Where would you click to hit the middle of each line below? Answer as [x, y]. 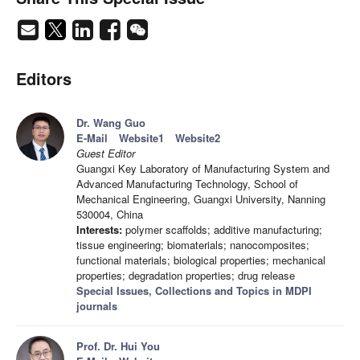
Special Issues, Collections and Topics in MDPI [194, 291]
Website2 [198, 138]
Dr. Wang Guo [111, 123]
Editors [44, 79]
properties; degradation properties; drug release [186, 276]
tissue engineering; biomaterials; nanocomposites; [193, 245]
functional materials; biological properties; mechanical [201, 260]
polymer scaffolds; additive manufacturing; [222, 230]
